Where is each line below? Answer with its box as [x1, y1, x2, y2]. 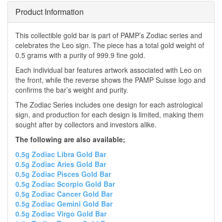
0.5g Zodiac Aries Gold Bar [15, 159, 106, 169]
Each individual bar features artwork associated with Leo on [15, 65, 202, 75]
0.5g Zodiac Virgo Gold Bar [15, 209, 107, 219]
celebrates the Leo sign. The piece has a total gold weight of [15, 40, 204, 51]
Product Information [15, 6, 84, 18]
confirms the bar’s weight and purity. [15, 85, 128, 95]
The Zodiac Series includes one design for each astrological [15, 100, 203, 110]
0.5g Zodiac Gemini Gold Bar [15, 199, 112, 209]
